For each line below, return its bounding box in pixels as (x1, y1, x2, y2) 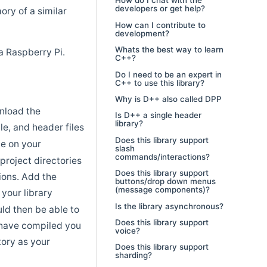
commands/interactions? (114, 151, 210, 162)
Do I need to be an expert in (114, 69, 222, 79)
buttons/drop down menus (114, 176, 216, 187)
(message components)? (114, 185, 210, 195)
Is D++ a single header (114, 110, 201, 120)
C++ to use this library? (114, 77, 204, 88)
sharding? (114, 250, 152, 260)
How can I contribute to (114, 20, 206, 30)
